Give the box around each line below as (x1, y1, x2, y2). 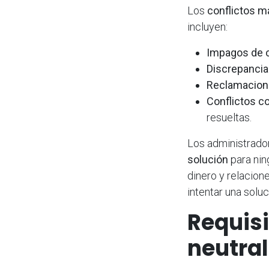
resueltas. (207, 110, 252, 124)
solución (187, 153, 228, 166)
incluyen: (187, 20, 228, 33)
